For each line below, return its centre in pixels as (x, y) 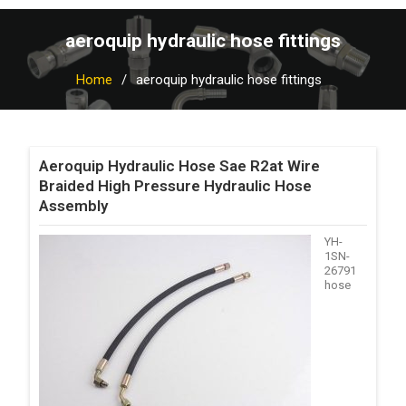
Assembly (73, 206)
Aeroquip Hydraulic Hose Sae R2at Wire (179, 166)
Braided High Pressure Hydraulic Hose (175, 186)
